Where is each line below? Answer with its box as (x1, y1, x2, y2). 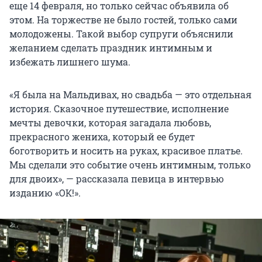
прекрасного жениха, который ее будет (9, 130, 195, 143)
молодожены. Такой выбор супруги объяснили (9, 27, 233, 40)
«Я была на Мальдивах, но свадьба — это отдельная (9, 88, 251, 101)
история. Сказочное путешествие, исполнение (9, 102, 229, 115)
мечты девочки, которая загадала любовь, (9, 116, 211, 129)
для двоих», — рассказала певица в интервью (9, 173, 224, 185)
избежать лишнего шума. (9, 56, 130, 68)
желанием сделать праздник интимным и (9, 42, 212, 54)
